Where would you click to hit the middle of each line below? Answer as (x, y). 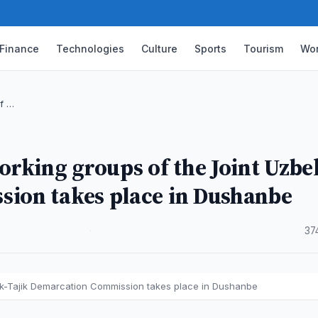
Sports (211, 48)
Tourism (264, 48)
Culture (160, 48)
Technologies (91, 48)
